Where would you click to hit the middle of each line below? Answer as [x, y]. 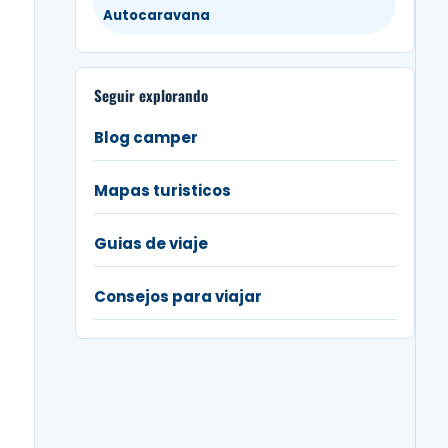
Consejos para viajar [178, 297]
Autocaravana [156, 16]
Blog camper [146, 138]
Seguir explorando [151, 95]
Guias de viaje [151, 244]
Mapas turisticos [162, 191]
